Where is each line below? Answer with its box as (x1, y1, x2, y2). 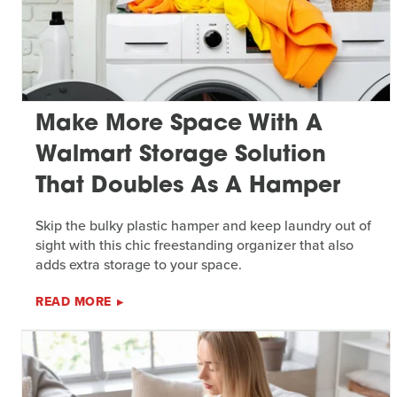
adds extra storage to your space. (35, 254, 242, 276)
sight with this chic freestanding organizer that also (35, 235, 354, 256)
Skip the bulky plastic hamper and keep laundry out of (35, 215, 371, 237)
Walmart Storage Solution (35, 144, 326, 167)
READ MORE (35, 292, 112, 312)
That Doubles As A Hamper (35, 175, 340, 198)
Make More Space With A (35, 113, 323, 136)
